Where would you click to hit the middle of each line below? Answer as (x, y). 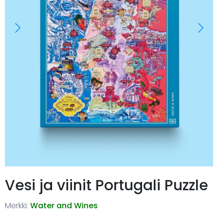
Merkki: (17, 205)
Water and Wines (64, 205)
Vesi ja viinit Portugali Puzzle (107, 185)
